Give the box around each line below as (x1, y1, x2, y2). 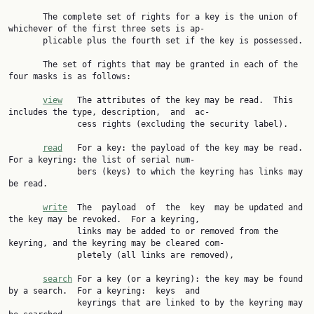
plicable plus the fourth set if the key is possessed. (8, 36, 43, 46)
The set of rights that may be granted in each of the (8, 60, 43, 69)
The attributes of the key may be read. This (62, 95, 293, 105)
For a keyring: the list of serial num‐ (8, 155, 195, 165)
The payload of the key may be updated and (67, 203, 303, 212)
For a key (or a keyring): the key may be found (72, 274, 303, 284)
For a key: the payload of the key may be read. (62, 143, 303, 153)
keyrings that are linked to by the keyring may (8, 298, 77, 308)
